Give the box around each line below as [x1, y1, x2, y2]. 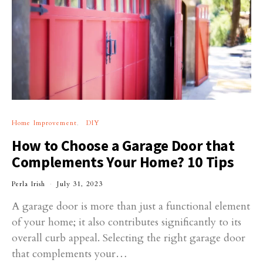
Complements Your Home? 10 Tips [12, 152, 234, 171]
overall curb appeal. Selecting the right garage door [12, 230, 245, 245]
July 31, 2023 [57, 179, 103, 188]
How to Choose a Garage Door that [12, 136, 235, 155]
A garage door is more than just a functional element [12, 198, 250, 214]
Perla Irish [12, 179, 46, 188]
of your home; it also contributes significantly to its [12, 214, 241, 230]
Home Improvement [12, 118, 77, 127]
